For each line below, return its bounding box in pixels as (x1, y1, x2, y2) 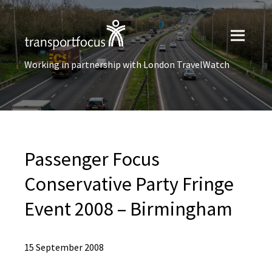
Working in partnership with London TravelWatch (24, 58, 229, 70)
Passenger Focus (24, 147, 160, 171)
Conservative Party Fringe (24, 172, 234, 196)
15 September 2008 (24, 241, 104, 253)
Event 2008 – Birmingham (24, 197, 233, 221)
